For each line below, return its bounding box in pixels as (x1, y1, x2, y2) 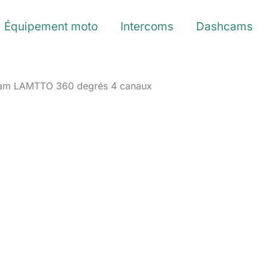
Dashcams (196, 19, 253, 33)
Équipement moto (4, 19, 98, 33)
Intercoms (120, 19, 173, 33)
